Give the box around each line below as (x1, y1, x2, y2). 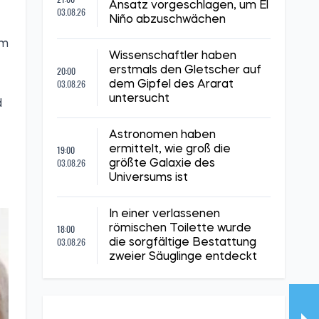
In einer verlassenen (109, 209, 220, 220)
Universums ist (109, 172, 188, 184)
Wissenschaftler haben (109, 51, 236, 62)
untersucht (109, 93, 169, 105)
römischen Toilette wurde (109, 223, 251, 234)
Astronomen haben (109, 130, 216, 141)
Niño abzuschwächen (109, 14, 226, 26)
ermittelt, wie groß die (109, 144, 231, 155)
